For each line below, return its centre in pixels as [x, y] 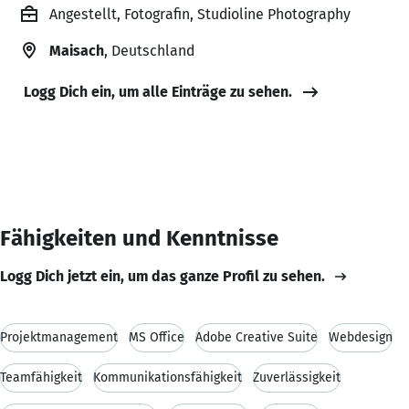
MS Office [157, 337]
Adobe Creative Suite [257, 337]
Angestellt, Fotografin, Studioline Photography [200, 14]
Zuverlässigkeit [297, 377]
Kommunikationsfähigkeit [168, 377]
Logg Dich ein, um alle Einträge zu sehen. [158, 91]
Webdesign [361, 337]
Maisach [77, 50]
